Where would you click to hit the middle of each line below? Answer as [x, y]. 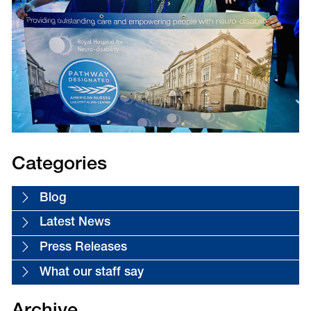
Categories [59, 165]
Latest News [75, 223]
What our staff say [91, 272]
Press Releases [83, 247]
